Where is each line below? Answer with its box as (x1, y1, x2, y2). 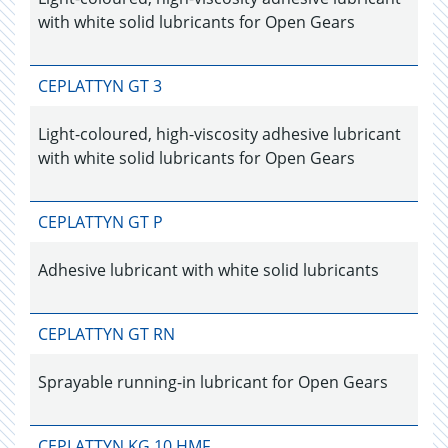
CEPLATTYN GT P (38, 211, 163, 233)
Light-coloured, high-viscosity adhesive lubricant (38, 123, 401, 145)
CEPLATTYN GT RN (38, 323, 175, 345)
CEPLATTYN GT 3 (38, 75, 162, 97)
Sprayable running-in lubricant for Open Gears (38, 371, 388, 393)
